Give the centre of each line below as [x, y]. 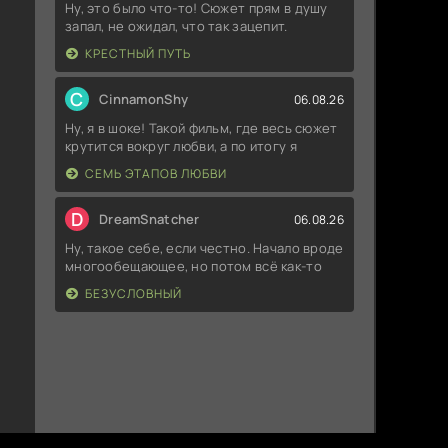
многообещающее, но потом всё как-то [193, 266]
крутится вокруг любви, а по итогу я [181, 146]
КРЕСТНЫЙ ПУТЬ [138, 54]
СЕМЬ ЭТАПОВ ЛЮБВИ [156, 174]
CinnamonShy [144, 99]
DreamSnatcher [149, 219]
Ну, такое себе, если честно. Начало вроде [204, 248]
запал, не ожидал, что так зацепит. [176, 26]
